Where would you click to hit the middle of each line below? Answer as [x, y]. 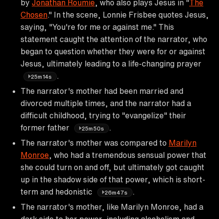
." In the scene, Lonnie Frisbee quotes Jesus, [128, 14]
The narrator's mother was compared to [95, 142]
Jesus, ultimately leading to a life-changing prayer [111, 63]
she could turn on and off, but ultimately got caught [112, 167]
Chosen [34, 14]
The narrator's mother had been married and [102, 91]
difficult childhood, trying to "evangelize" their [103, 115]
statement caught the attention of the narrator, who [114, 39]
